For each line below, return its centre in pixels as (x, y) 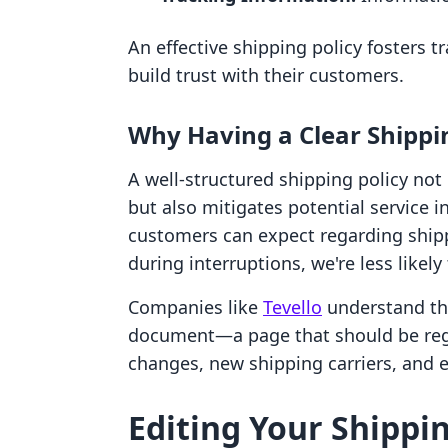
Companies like (195, 307)
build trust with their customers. (266, 75)
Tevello (292, 307)
